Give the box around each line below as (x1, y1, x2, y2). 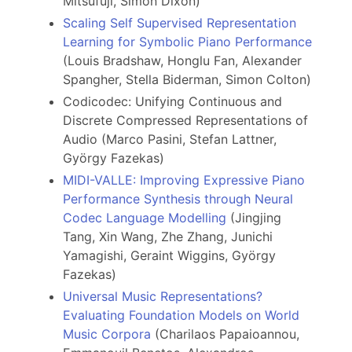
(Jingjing (226, 210, 281, 226)
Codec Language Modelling (63, 210, 226, 226)
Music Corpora (63, 326, 151, 343)
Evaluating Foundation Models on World (63, 307, 299, 324)
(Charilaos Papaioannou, (151, 326, 299, 343)
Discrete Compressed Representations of (63, 112, 308, 129)
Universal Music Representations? (63, 288, 262, 305)
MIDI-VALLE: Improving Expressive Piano (63, 172, 305, 189)
